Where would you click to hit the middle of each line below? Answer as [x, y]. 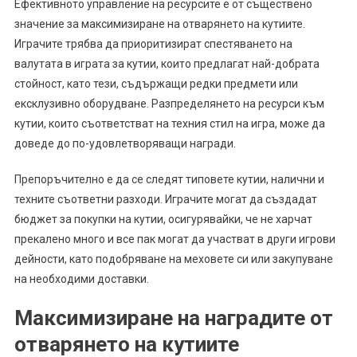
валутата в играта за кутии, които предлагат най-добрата [167, 64]
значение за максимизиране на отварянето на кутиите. [159, 24]
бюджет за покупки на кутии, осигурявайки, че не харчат [163, 220]
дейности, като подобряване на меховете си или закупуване [173, 259]
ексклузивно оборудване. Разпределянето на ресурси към [169, 104]
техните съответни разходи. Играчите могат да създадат [165, 200]
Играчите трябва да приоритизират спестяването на [153, 44]
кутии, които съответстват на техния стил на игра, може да [169, 124]
